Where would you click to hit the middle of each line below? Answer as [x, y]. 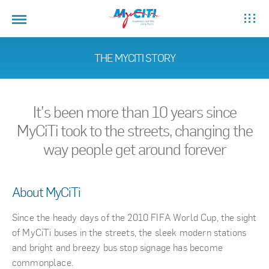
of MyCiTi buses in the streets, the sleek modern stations [129, 233]
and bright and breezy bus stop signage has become [117, 248]
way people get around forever [134, 149]
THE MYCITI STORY [134, 58]
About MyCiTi [46, 192]
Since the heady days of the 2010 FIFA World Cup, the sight [134, 218]
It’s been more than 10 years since [134, 112]
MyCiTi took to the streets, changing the [134, 131]
